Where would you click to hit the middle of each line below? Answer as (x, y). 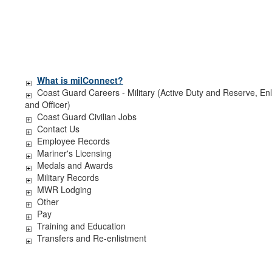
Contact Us (58, 129)
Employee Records (73, 141)
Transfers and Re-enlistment (91, 238)
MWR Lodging (64, 189)
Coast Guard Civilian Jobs (87, 117)
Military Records (68, 177)
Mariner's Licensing (74, 153)
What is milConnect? (80, 80)
